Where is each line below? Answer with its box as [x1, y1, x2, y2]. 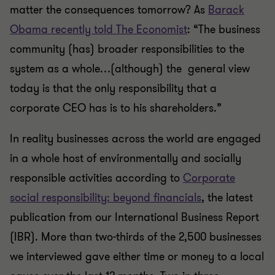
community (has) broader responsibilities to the [10, 42, 244, 56]
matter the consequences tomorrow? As [10, 2, 208, 17]
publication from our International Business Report [10, 210, 259, 225]
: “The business [187, 22, 260, 37]
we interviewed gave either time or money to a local [10, 249, 264, 264]
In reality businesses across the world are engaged [10, 131, 261, 146]
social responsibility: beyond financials [10, 190, 201, 205]
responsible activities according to [10, 171, 183, 185]
